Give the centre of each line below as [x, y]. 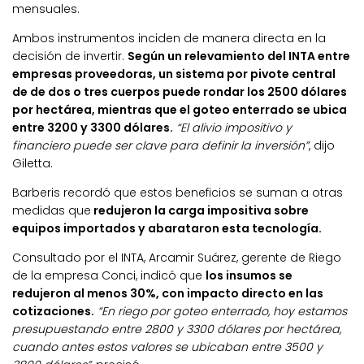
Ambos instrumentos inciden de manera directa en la [169, 38]
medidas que [52, 211]
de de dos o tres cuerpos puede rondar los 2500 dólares [180, 92]
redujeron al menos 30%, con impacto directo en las [168, 294]
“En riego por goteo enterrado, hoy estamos [222, 312]
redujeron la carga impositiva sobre [200, 211]
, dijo [322, 145]
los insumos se [249, 276]
